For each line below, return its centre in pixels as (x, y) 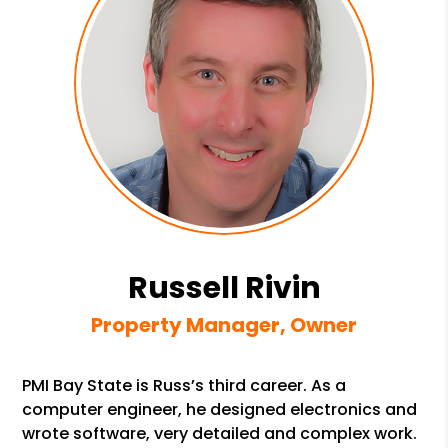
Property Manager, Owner (224, 325)
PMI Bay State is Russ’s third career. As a (184, 385)
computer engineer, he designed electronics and (220, 409)
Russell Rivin (224, 288)
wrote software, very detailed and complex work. (220, 433)
